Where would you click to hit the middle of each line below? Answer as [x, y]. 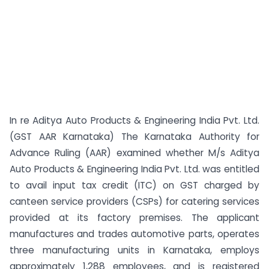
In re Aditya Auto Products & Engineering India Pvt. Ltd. [134, 120]
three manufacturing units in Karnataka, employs [134, 250]
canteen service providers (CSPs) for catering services [134, 201]
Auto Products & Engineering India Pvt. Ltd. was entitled [134, 169]
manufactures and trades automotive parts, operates [134, 234]
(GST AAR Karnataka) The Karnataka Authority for [134, 137]
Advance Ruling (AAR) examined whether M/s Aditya [134, 153]
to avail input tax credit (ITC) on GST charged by [134, 185]
